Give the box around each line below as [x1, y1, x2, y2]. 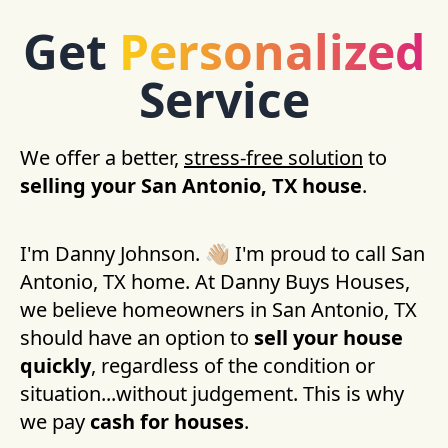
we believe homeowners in [20, 296, 272, 323]
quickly [20, 352, 91, 379]
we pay [20, 408, 90, 435]
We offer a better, [20, 144, 184, 171]
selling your [20, 172, 141, 199]
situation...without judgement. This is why [20, 380, 404, 407]
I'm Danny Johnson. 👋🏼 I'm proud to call [20, 240, 391, 267]
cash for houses [90, 408, 244, 435]
